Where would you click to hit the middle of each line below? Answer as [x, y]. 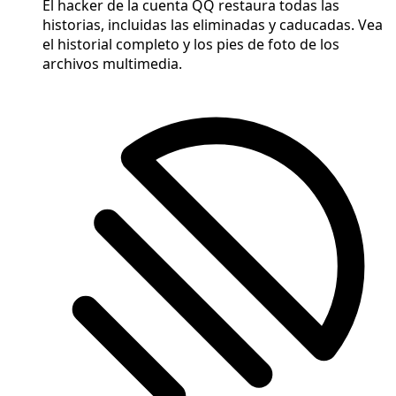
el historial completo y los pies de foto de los [191, 45]
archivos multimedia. [112, 64]
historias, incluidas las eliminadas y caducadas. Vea [213, 25]
